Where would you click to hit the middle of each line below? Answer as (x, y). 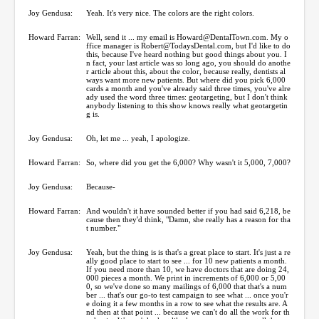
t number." (103, 228)
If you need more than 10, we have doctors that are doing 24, (188, 269)
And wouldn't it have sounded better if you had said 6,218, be (188, 210)
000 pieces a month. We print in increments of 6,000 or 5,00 (186, 277)
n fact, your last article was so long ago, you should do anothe (188, 62)
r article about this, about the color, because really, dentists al (186, 71)
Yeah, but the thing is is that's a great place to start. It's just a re (188, 252)
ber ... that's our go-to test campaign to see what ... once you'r (187, 294)
